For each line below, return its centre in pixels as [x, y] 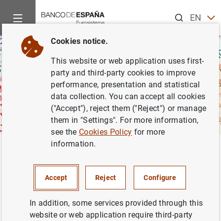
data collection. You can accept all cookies [128, 96]
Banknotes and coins [113, 147]
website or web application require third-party [111, 215]
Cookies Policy [106, 132]
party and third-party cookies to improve [123, 73]
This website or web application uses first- [128, 61]
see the [65, 132]
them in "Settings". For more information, [125, 120]
